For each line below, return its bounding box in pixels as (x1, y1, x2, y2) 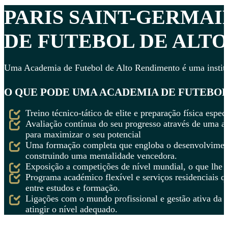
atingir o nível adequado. (25, 204, 118, 215)
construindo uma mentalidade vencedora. (25, 151, 178, 161)
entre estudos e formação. (25, 183, 121, 193)
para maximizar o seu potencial (25, 129, 141, 140)
